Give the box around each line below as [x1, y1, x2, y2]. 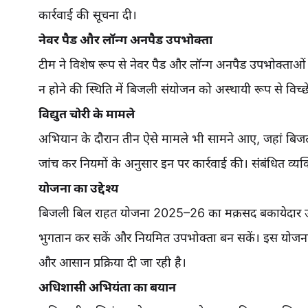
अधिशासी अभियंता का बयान [38, 279, 176, 294]
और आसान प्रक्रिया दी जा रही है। [38, 254, 186, 269]
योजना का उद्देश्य [38, 180, 118, 195]
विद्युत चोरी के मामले [38, 106, 135, 121]
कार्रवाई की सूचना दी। [38, 7, 137, 22]
